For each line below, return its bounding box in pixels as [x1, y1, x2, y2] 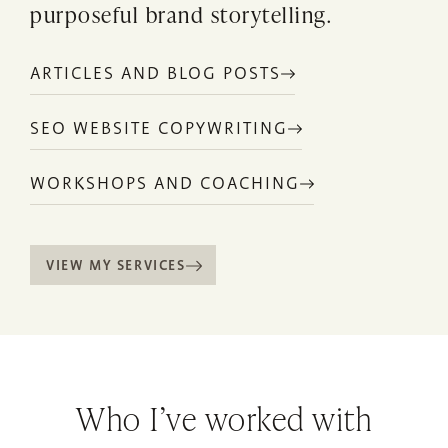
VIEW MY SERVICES [46, 257, 186, 274]
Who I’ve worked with [76, 395, 372, 441]
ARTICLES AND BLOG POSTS [30, 63, 281, 84]
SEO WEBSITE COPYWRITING [30, 118, 288, 139]
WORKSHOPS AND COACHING [30, 173, 300, 194]
